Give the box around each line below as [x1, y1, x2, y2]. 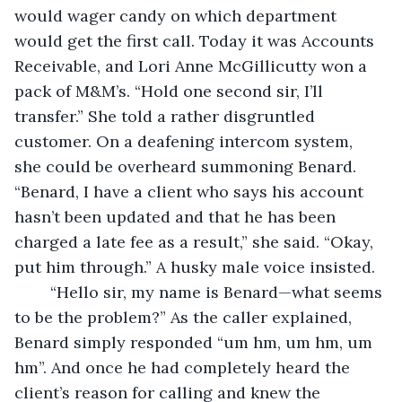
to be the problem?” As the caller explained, [14, 306, 356, 328]
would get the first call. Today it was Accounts [14, 30, 379, 51]
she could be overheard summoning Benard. [14, 155, 361, 177]
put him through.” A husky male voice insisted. [14, 256, 375, 277]
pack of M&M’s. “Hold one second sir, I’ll [14, 80, 328, 101]
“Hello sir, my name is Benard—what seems [32, 281, 50, 302]
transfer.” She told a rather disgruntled [14, 105, 319, 127]
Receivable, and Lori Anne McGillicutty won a [14, 55, 371, 76]
